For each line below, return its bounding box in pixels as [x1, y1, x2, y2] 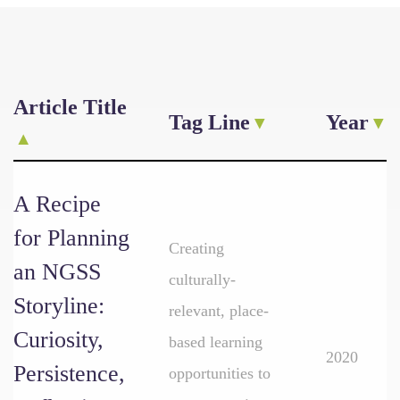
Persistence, [13, 361, 125, 387]
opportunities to [169, 364, 271, 382]
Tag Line [169, 111, 250, 134]
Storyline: [13, 293, 104, 319]
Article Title [13, 96, 127, 119]
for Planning [13, 225, 129, 251]
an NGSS [13, 259, 101, 285]
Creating [169, 239, 224, 257]
